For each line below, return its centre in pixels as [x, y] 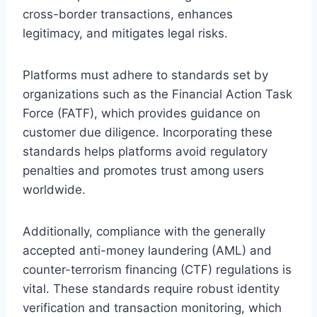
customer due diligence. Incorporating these [148, 132]
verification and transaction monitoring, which [152, 307]
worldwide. [54, 189]
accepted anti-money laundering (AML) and [147, 250]
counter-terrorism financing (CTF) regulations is [157, 269]
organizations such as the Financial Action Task [157, 94]
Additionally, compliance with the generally [144, 231]
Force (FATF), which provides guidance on [142, 113]
